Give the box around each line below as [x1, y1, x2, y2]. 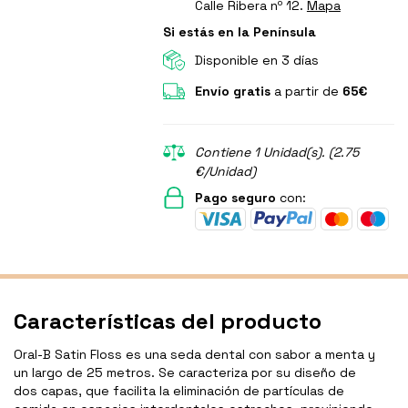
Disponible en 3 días [194, 52, 319, 69]
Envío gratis [194, 83, 270, 100]
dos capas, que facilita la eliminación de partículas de [14, 382, 344, 400]
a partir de [270, 83, 342, 100]
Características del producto [14, 307, 321, 336]
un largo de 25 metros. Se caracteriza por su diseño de [14, 364, 356, 382]
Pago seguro [194, 189, 276, 207]
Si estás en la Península [162, 24, 316, 41]
